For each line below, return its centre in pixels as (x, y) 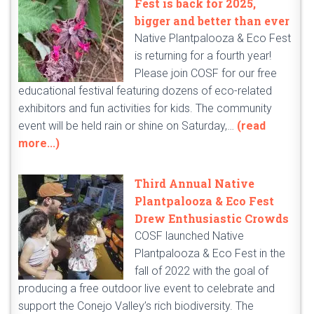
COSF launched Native (189, 236)
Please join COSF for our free (206, 74)
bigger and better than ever (212, 21)
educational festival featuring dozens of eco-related (145, 91)
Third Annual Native (194, 184)
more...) (39, 144)
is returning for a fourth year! (203, 56)
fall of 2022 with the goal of (202, 271)
